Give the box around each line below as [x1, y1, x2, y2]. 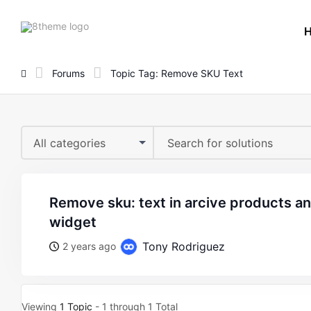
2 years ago [62, 240, 116, 252]
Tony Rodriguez [139, 239, 225, 253]
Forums [52, 67, 85, 79]
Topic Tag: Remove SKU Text [110, 67, 243, 79]
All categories [33, 136, 106, 150]
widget [49, 214, 96, 230]
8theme [88, 19, 123, 31]
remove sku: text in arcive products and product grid [49, 194, 58, 211]
